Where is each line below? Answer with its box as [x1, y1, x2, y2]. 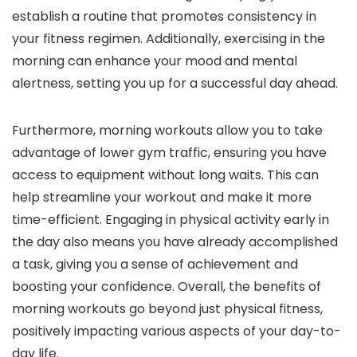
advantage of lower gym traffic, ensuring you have [12, 143, 327, 163]
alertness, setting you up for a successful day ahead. [12, 74, 338, 93]
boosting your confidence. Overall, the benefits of [12, 277, 321, 296]
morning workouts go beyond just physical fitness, [12, 300, 323, 319]
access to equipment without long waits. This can [12, 166, 319, 185]
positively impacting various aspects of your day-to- [12, 322, 341, 341]
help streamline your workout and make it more [12, 188, 312, 207]
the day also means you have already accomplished [12, 233, 338, 252]
